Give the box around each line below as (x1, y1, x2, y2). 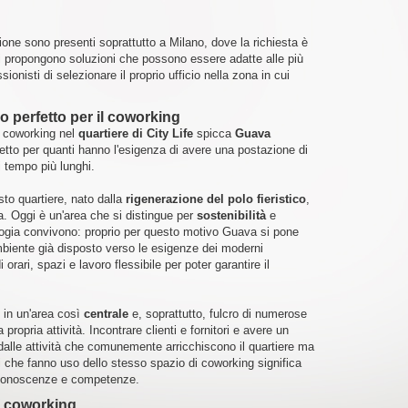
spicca (192, 127, 235, 140)
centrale (83, 307, 128, 321)
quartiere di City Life (77, 127, 193, 140)
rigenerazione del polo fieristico (125, 192, 306, 206)
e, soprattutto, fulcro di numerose (127, 307, 307, 321)
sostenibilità (196, 209, 266, 222)
